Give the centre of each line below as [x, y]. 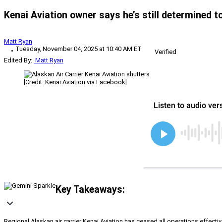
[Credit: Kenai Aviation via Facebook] [75, 82]
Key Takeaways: [90, 190]
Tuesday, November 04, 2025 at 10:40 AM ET [79, 49]
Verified [166, 52]
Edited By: [18, 60]
